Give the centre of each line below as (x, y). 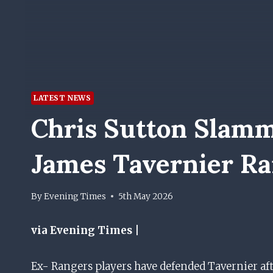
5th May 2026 (146, 196)
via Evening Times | (85, 230)
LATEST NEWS (62, 98)
